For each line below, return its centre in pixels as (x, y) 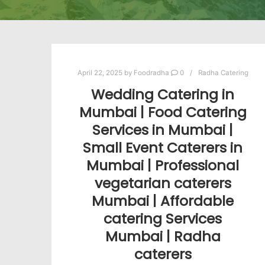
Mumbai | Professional (163, 165)
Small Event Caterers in (163, 147)
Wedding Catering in (163, 94)
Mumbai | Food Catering (163, 112)
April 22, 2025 (100, 73)
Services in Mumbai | (163, 130)
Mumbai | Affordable (163, 201)
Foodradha (151, 73)
